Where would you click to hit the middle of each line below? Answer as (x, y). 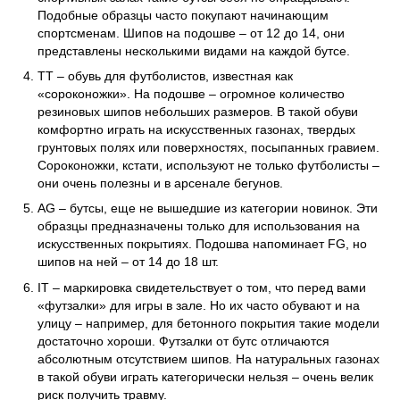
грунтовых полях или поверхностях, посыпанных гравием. (208, 147)
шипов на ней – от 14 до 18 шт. (130, 262)
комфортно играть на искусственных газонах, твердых (196, 129)
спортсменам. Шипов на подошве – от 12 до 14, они (191, 33)
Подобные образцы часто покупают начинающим (183, 15)
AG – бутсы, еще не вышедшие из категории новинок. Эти (208, 208)
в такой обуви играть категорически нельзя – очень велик (205, 376)
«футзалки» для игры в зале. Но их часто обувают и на (199, 305)
